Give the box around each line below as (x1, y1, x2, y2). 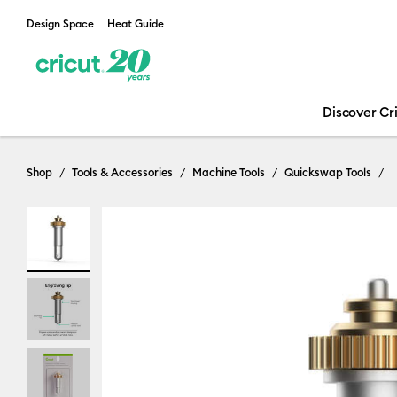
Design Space (27, 17, 94, 30)
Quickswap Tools (284, 165, 371, 179)
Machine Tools (192, 165, 265, 179)
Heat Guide (107, 17, 164, 30)
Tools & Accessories (72, 165, 173, 179)
